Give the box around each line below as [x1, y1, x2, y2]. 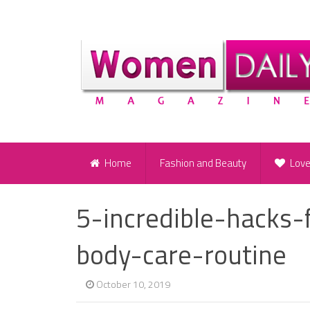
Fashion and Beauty [160, 155, 246, 172]
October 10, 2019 [96, 277, 170, 292]
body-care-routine [76, 235, 286, 275]
